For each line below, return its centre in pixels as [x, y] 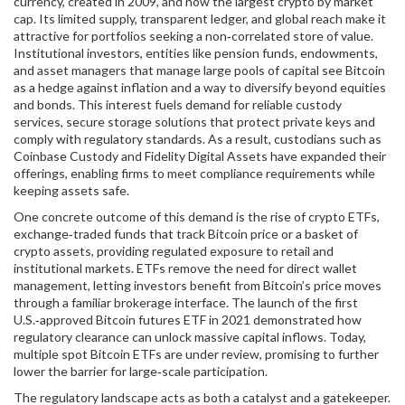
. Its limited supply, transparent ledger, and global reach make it [210, 19]
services [37, 122]
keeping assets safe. [71, 190]
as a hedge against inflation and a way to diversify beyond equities [200, 87]
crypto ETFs [343, 217]
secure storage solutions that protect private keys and [221, 122]
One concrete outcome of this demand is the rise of [161, 217]
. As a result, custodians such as [292, 139]
